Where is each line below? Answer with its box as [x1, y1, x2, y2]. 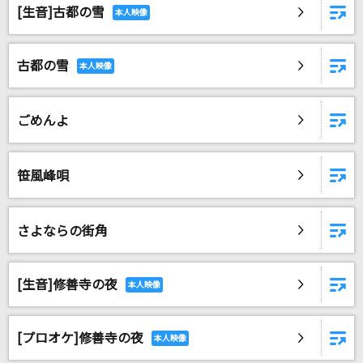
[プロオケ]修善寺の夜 [17, 331, 143, 344]
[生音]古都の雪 [17, 6, 105, 19]
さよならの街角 [17, 224, 108, 237]
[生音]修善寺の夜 [17, 278, 117, 291]
